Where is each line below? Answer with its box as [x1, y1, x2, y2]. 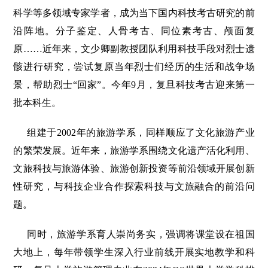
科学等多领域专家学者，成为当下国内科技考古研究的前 [13, 8, 255, 19]
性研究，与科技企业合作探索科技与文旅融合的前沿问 [13, 181, 255, 192]
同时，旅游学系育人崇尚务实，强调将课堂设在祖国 [27, 229, 255, 240]
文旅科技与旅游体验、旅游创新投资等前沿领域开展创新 [13, 163, 255, 174]
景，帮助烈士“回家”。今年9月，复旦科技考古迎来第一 [13, 80, 255, 90]
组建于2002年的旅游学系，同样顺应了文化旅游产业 [27, 127, 255, 138]
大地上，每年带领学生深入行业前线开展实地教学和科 [13, 247, 255, 258]
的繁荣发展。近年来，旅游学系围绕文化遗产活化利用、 [13, 145, 255, 156]
